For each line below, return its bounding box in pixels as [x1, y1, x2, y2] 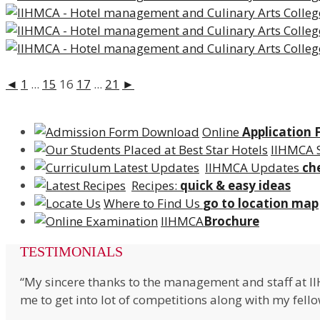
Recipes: [131, 177, 180, 194]
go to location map [203, 195, 319, 212]
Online [202, 124, 242, 141]
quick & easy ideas [180, 177, 291, 194]
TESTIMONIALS [20, 244, 123, 260]
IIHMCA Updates [205, 159, 302, 176]
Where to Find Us [104, 195, 203, 212]
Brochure [204, 213, 259, 230]
